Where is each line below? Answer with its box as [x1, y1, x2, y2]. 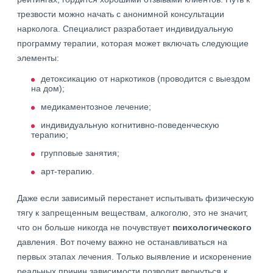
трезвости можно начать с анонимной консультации [17, 9, 224, 19]
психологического [172, 222, 252, 233]
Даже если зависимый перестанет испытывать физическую [17, 193, 254, 204]
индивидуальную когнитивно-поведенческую [41, 120, 219, 130]
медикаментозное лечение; [41, 102, 151, 112]
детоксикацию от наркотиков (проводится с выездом [41, 74, 250, 84]
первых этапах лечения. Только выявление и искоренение [17, 252, 252, 262]
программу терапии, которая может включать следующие [17, 38, 249, 49]
